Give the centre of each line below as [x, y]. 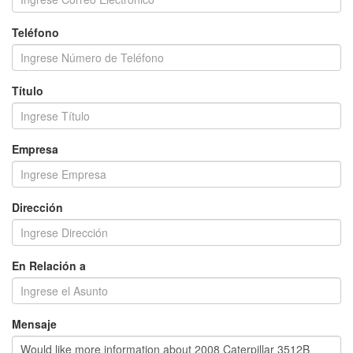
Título [28, 91]
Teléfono [35, 32]
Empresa [35, 149]
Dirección [37, 207]
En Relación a [49, 266]
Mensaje [34, 324]
